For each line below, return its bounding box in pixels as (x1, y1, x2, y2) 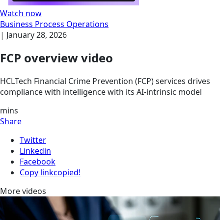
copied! (54, 167, 81, 178)
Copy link (20, 167, 54, 178)
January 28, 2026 (6, 29, 67, 40)
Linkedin (20, 145, 51, 157)
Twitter (20, 135, 46, 146)
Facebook (20, 156, 55, 167)
